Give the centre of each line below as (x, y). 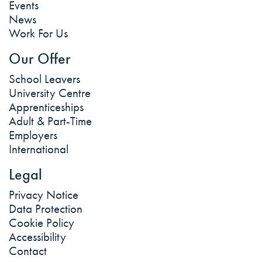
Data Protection (46, 208)
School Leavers (44, 79)
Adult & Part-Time (50, 121)
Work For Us (38, 33)
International (39, 149)
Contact (28, 251)
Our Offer (40, 58)
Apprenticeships (46, 107)
